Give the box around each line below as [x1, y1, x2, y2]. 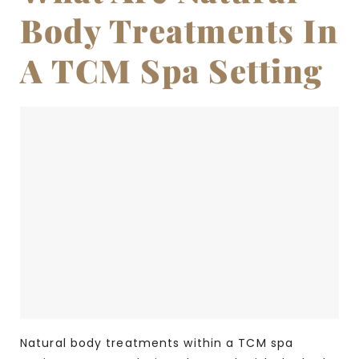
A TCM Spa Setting [20, 48, 324, 91]
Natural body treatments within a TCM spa [20, 335, 294, 352]
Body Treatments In [20, 8, 338, 51]
